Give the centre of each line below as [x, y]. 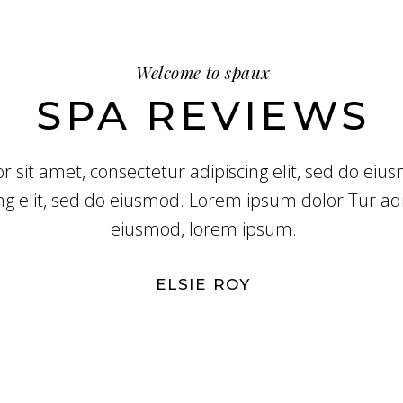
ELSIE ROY [203, 284]
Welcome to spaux [203, 72]
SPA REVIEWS [203, 115]
